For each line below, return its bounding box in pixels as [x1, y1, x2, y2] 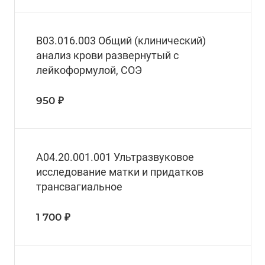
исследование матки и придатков [36, 166, 203, 179]
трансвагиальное [36, 180, 122, 193]
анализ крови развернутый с [36, 49, 179, 62]
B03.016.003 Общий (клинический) [36, 34, 206, 47]
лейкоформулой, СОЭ [36, 64, 142, 77]
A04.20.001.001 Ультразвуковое [36, 151, 194, 164]
